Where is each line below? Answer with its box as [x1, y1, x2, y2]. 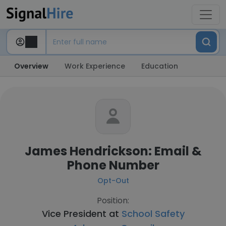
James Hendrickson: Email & [24, 143, 202, 159]
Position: [97, 195, 129, 206]
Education [141, 61, 178, 71]
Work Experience [65, 61, 125, 71]
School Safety [121, 207, 185, 220]
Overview [14, 61, 48, 71]
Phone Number [67, 157, 159, 174]
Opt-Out [97, 176, 129, 186]
